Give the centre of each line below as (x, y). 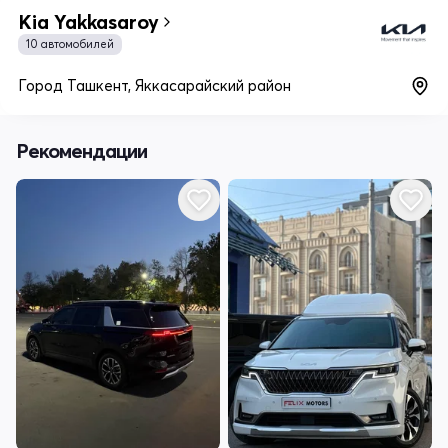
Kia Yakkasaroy (88, 22)
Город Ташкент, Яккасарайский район (154, 86)
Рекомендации (81, 151)
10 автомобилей (70, 44)
